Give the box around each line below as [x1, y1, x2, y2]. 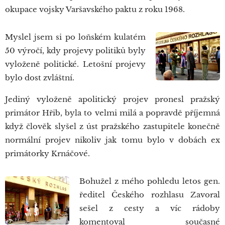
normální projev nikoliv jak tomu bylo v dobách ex [5, 135, 220, 145]
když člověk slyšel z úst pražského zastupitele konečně [5, 122, 220, 131]
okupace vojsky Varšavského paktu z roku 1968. [5, 5, 185, 14]
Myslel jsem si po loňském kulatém [5, 32, 146, 42]
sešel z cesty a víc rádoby [79, 203, 220, 213]
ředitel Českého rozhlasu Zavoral [79, 190, 220, 199]
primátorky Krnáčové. [5, 149, 90, 158]
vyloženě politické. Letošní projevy [5, 59, 146, 69]
